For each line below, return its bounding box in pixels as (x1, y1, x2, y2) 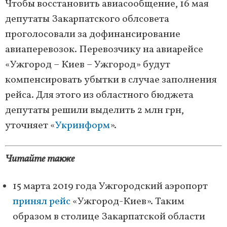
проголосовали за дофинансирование (5, 27, 180, 42)
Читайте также (5, 152, 74, 167)
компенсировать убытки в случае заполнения (5, 73, 217, 88)
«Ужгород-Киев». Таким (70, 195, 184, 209)
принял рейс (13, 195, 70, 209)
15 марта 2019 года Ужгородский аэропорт (13, 179, 208, 194)
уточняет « (5, 119, 55, 133)
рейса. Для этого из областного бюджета (5, 88, 194, 103)
